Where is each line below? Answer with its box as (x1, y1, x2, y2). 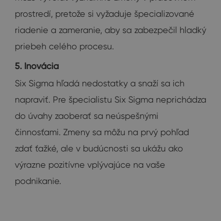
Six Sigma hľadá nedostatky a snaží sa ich (15, 77, 184, 88)
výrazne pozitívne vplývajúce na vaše (15, 159, 165, 170)
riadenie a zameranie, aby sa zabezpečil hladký (15, 24, 206, 35)
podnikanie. (15, 175, 61, 186)
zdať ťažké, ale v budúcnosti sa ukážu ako (15, 143, 183, 153)
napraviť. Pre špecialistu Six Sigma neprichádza (15, 94, 206, 105)
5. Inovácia (15, 60, 59, 71)
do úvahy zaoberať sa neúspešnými (15, 110, 158, 121)
